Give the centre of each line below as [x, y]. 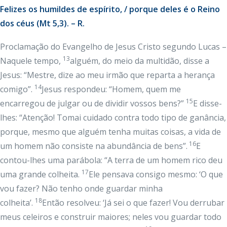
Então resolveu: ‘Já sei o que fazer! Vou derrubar [133, 203]
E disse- [207, 103]
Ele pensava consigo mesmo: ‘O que [156, 174]
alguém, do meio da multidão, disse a [140, 61]
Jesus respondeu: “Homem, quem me [111, 89]
